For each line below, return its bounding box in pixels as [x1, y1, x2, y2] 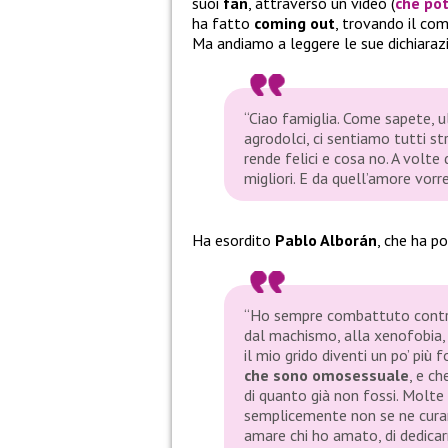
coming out [254, 13, 335, 34]
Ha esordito [192, 230, 275, 251]
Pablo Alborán [275, 230, 377, 251]
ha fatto [192, 13, 254, 34]
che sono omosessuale [244, 365, 409, 386]
